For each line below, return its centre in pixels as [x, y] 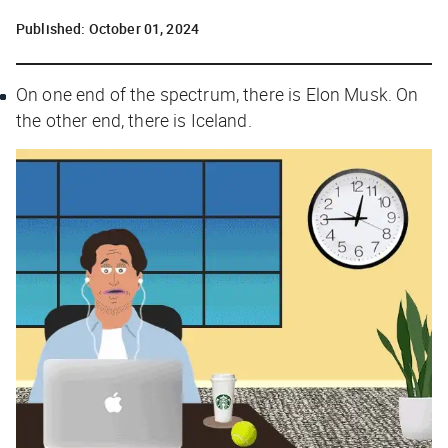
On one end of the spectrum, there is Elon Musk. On [217, 93]
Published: [52, 28]
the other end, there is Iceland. [136, 119]
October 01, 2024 [144, 28]
